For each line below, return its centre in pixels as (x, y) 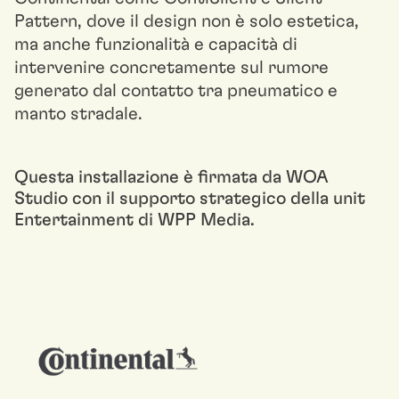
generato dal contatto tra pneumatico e (176, 91)
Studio (41, 199)
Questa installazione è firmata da (150, 177)
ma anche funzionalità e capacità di (156, 45)
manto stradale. (78, 114)
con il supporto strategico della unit (216, 199)
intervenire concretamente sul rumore (171, 68)
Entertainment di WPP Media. (134, 220)
